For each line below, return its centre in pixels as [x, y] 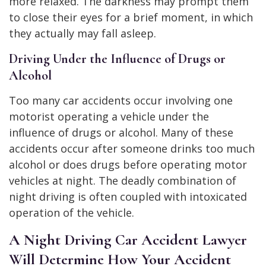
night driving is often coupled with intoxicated [128, 196]
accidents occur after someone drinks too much [132, 148]
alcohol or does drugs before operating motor [128, 164]
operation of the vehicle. [72, 212]
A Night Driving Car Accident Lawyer [128, 239]
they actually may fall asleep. [83, 33]
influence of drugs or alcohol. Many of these [121, 132]
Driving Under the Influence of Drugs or [117, 58]
